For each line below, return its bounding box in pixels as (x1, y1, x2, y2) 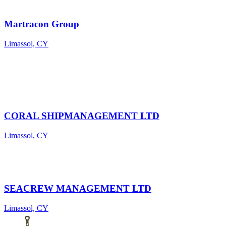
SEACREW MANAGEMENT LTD (4, 183, 151, 194)
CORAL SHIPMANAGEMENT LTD (4, 110, 159, 121)
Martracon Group (4, 19, 79, 30)
